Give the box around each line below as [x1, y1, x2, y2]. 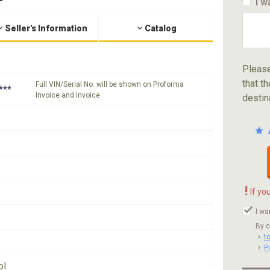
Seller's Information [5, 24, 87, 33]
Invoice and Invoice [36, 91, 100, 99]
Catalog [145, 24, 177, 33]
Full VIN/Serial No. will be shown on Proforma [36, 80, 184, 89]
